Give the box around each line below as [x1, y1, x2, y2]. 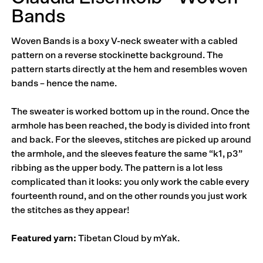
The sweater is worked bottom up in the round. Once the [11, 107, 250, 117]
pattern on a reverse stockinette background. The [11, 50, 224, 60]
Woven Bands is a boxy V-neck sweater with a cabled [11, 36, 238, 46]
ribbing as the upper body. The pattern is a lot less [11, 163, 223, 173]
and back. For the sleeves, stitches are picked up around [11, 135, 252, 145]
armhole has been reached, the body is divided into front [11, 121, 251, 131]
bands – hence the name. [11, 79, 117, 89]
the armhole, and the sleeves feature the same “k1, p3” [11, 149, 243, 159]
